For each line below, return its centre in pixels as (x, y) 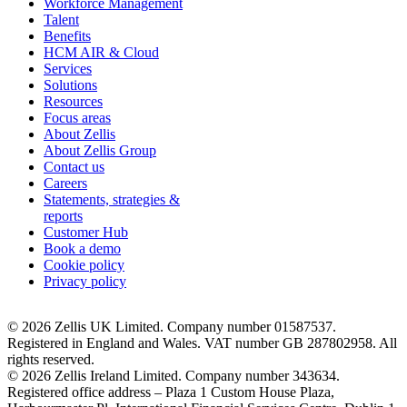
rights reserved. (51, 359)
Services (68, 68)
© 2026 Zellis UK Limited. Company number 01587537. (172, 326)
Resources (73, 101)
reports (63, 215)
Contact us (74, 166)
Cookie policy (84, 264)
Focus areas (77, 117)
